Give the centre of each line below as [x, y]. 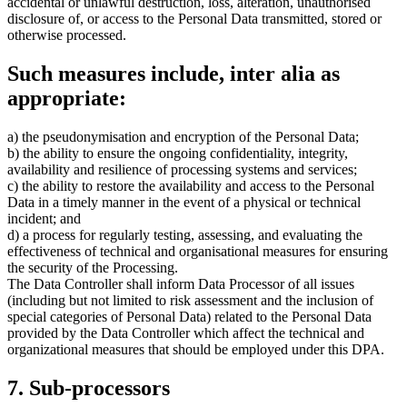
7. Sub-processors [89, 388]
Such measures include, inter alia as [174, 74]
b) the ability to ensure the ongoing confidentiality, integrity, [178, 154]
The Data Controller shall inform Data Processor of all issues [181, 284]
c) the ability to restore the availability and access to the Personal [191, 186]
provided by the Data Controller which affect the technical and [186, 333]
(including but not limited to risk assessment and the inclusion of [190, 301]
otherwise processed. [67, 35]
